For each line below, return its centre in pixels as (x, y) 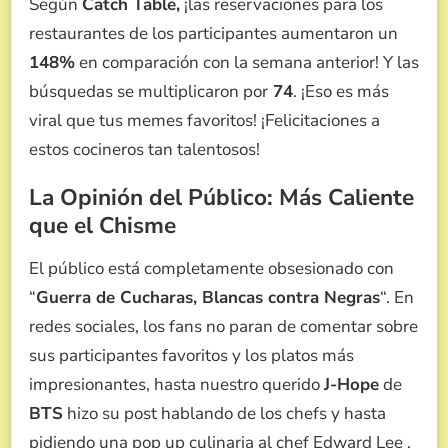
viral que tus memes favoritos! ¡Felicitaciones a (204, 120)
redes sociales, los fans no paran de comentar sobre (223, 327)
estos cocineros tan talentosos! (144, 149)
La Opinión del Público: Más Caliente (221, 197)
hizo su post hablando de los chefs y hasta (224, 414)
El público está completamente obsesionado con (211, 269)
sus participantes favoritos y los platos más (191, 356)
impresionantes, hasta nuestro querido (176, 385)
